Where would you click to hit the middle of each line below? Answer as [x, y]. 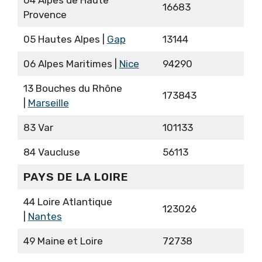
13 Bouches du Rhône [73, 89]
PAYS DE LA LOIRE [76, 177]
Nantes [45, 217]
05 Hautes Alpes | [65, 39]
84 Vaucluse [51, 152]
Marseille [48, 103]
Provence [45, 15]
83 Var [38, 128]
